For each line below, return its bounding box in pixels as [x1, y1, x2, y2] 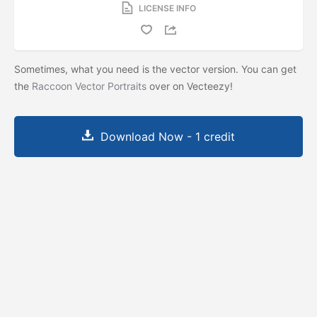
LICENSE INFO [138, 2, 196, 13]
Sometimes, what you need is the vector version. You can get [14, 62, 296, 75]
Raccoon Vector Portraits [32, 79, 146, 92]
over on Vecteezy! [146, 79, 236, 92]
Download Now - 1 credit [100, 129, 235, 144]
